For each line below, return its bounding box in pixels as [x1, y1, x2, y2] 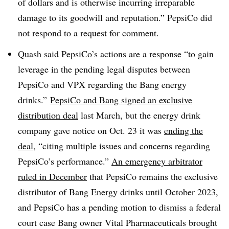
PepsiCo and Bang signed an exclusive [50, 93, 192, 106]
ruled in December [18, 170, 87, 182]
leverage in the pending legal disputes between [18, 62, 190, 75]
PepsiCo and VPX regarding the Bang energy [18, 78, 187, 90]
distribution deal [18, 108, 78, 121]
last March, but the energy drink [78, 108, 200, 121]
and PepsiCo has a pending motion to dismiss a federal [18, 200, 221, 213]
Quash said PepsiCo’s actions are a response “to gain [18, 47, 214, 60]
